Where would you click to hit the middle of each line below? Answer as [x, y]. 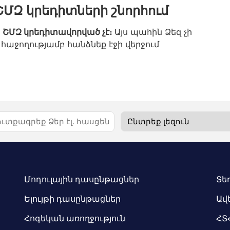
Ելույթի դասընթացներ [73, 198]
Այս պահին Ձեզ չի [152, 32]
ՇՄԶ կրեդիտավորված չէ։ [57, 32]
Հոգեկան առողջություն [75, 218]
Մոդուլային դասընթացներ [82, 179]
